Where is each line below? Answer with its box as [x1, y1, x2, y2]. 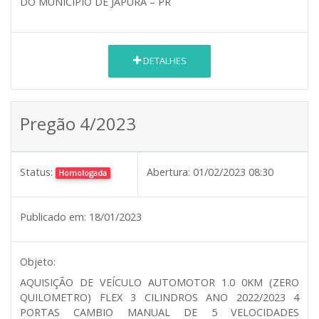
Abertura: [147, 164, 190, 179]
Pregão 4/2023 [20, 111, 136, 135]
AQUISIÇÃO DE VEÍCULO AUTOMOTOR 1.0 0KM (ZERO [20, 275, 299, 289]
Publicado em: [20, 209, 86, 224]
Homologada [58, 167, 108, 178]
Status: [20, 164, 53, 179]
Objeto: [20, 254, 56, 268]
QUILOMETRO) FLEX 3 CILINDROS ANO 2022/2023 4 [20, 290, 299, 304]
